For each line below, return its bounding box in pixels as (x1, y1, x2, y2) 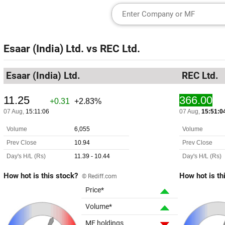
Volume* (85, 202, 112, 210)
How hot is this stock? (4, 171, 78, 180)
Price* (85, 186, 104, 194)
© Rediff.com (82, 173, 117, 180)
